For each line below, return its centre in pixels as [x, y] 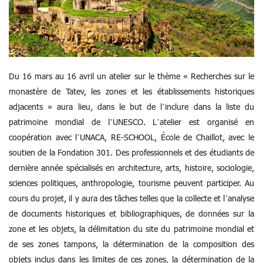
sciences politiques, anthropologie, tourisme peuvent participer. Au [131, 183]
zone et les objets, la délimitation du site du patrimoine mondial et [131, 229]
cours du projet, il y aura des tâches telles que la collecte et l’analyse [131, 198]
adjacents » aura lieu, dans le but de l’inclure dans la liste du [131, 107]
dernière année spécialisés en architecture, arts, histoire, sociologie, [131, 168]
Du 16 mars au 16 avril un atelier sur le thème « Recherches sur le [131, 76]
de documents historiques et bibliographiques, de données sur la [131, 214]
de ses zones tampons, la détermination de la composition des [131, 244]
